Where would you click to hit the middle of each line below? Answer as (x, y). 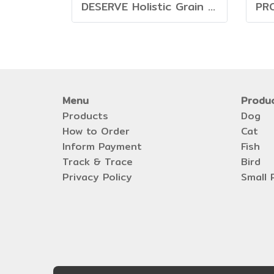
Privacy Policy (97, 177)
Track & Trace (98, 162)
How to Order (96, 131)
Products (85, 116)
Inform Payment (102, 146)
